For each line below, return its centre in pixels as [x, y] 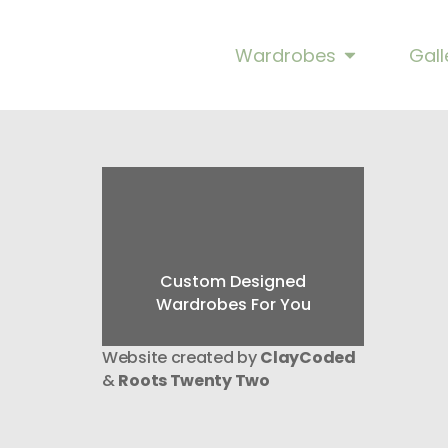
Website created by [181, 357]
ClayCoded [308, 357]
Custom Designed [233, 281]
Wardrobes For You [233, 304]
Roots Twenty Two [194, 380]
